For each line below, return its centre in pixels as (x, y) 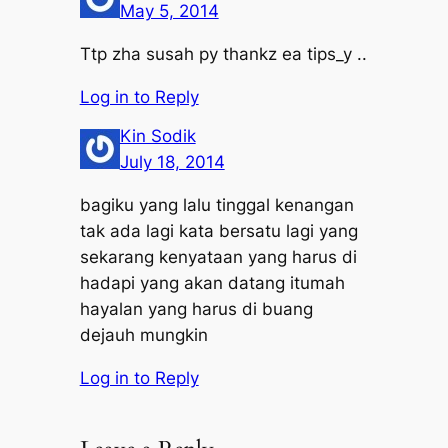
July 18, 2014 (172, 161)
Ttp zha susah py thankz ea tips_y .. (223, 53)
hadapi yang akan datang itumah (212, 282)
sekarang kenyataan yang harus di (218, 256)
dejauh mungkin (143, 334)
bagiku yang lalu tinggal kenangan (216, 204)
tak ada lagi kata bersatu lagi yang (218, 230)
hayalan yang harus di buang (196, 308)
